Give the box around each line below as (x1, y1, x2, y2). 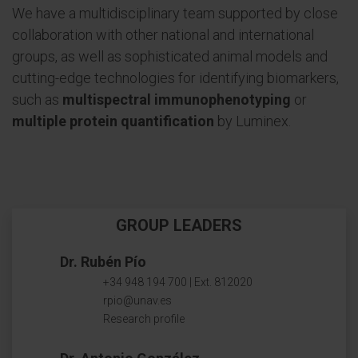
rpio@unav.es (103, 294, 172, 307)
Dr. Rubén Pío (60, 253, 146, 270)
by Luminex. (214, 113, 291, 129)
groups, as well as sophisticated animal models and (12, 48, 328, 65)
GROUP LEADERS (116, 216, 242, 235)
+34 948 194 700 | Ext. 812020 (103, 276, 253, 288)
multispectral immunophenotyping (62, 91, 291, 108)
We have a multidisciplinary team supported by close (12, 5, 338, 22)
